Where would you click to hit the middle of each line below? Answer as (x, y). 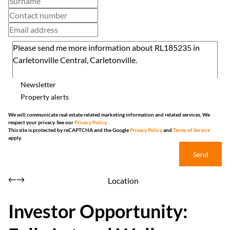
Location (123, 180)
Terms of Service (191, 130)
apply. (15, 138)
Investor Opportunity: (98, 211)
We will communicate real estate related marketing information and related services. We (109, 114)
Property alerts (45, 97)
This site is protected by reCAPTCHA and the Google (69, 130)
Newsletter (38, 84)
